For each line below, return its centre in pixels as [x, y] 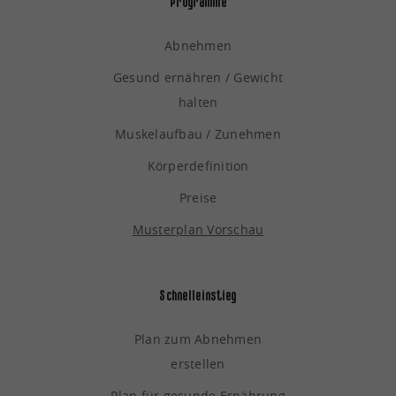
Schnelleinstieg [198, 296]
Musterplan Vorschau [198, 230]
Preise [198, 198]
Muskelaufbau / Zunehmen [198, 134]
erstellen [198, 364]
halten [198, 103]
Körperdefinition [198, 166]
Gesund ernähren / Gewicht [198, 78]
